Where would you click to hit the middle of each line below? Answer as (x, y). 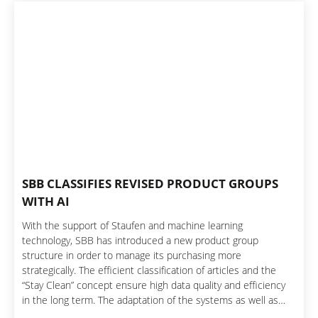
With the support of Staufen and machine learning (133, 225)
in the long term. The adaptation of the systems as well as (150, 300)
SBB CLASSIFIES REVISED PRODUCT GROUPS (150, 183)
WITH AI (46, 201)
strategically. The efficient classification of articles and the (149, 270)
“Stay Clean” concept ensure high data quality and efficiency (154, 285)
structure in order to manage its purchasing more (132, 255)
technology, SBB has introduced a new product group (141, 240)
